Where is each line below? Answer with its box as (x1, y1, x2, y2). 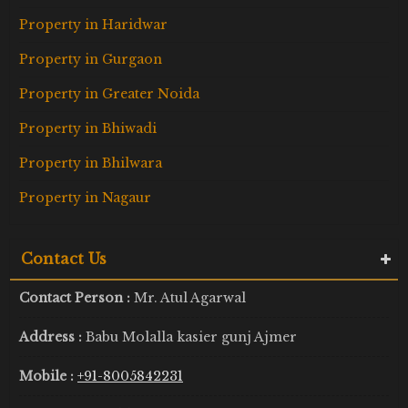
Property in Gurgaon (19, 50, 162, 67)
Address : (19, 328, 86, 345)
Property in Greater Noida (19, 85, 199, 102)
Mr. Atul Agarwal (134, 289, 246, 306)
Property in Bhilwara (19, 154, 162, 171)
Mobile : (19, 367, 77, 384)
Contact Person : (19, 289, 134, 306)
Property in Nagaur (19, 189, 151, 206)
